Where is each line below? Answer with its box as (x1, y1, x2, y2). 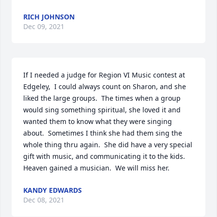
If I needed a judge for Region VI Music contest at (23, 70, 185, 80)
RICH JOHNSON (23, 12, 75, 22)
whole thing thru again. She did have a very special (23, 140, 192, 150)
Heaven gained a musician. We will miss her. (23, 163, 170, 173)
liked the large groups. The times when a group (23, 93, 181, 103)
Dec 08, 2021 (23, 195, 64, 205)
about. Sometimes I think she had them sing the (23, 128, 182, 138)
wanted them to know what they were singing (23, 117, 172, 126)
